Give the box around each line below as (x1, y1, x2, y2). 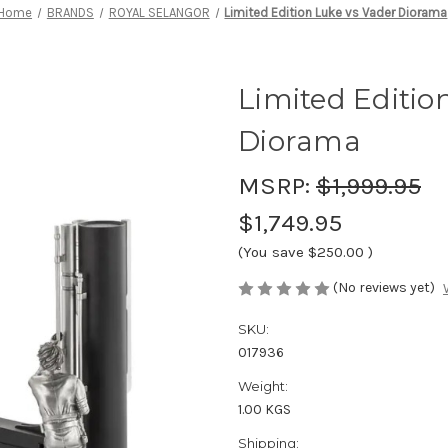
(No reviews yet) (333, 278, 435, 296)
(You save (238, 242, 304, 261)
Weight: (238, 378, 288, 395)
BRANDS (46, 4, 94, 20)
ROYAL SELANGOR (108, 4, 210, 20)
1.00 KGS (238, 401, 291, 419)
